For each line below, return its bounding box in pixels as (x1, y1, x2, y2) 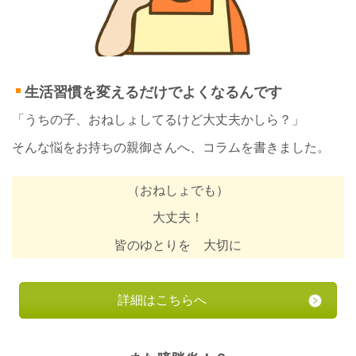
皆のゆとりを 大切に (114, 238, 242, 252)
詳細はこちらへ (118, 292, 207, 307)
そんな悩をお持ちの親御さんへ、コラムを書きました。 (12, 140, 330, 154)
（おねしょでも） (127, 183, 229, 197)
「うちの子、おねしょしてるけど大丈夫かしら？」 (12, 113, 304, 127)
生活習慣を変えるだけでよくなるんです (25, 83, 282, 100)
